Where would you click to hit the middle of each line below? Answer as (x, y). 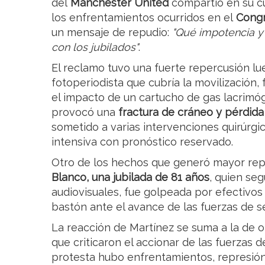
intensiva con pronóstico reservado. (142, 142)
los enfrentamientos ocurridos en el (144, 18)
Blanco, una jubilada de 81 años (130, 177)
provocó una (85, 112)
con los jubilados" (95, 47)
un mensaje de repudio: (112, 33)
